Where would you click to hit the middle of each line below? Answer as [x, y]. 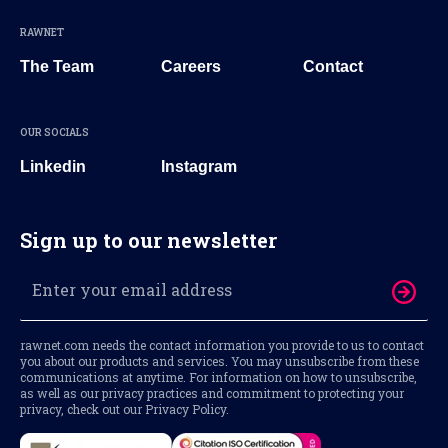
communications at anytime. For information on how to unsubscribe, [218, 376]
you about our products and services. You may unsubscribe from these [219, 360]
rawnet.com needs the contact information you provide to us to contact [222, 344]
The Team [57, 66]
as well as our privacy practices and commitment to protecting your [212, 392]
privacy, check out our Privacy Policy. [124, 408]
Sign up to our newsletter [148, 239]
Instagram [199, 166]
